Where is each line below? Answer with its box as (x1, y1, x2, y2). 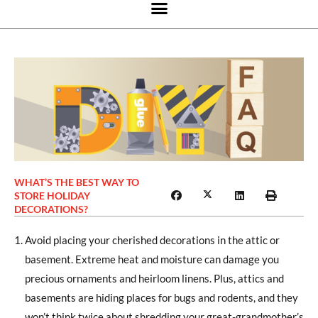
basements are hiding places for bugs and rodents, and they (25, 291, 298, 305)
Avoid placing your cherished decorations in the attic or (25, 234, 280, 247)
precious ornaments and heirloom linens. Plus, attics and (25, 272, 284, 285)
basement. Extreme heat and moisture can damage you (25, 253, 279, 266)
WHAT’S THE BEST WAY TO (14, 176, 139, 189)
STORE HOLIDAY (14, 190, 90, 202)
